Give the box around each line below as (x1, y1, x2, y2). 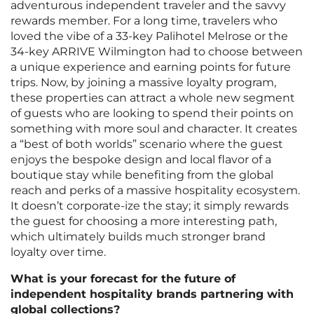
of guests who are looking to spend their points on (11, 107, 294, 121)
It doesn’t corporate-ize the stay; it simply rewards (11, 199, 289, 213)
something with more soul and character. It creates (11, 122, 297, 136)
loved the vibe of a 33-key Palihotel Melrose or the (11, 29, 288, 43)
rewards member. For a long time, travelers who (11, 14, 278, 28)
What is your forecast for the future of (11, 272, 235, 286)
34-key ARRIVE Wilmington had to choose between (11, 45, 303, 59)
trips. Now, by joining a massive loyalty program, (11, 76, 276, 90)
